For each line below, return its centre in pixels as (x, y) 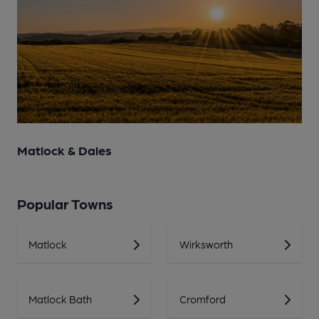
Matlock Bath (60, 299)
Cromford (203, 299)
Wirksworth (206, 244)
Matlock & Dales (64, 150)
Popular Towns (65, 204)
